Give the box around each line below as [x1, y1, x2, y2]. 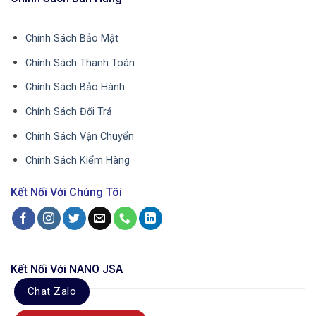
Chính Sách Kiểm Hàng [25, 154, 130, 167]
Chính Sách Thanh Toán [25, 56, 135, 69]
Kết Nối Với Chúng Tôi [11, 186, 122, 200]
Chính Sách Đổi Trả [25, 106, 112, 119]
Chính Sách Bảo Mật [25, 32, 119, 45]
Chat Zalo [28, 285, 77, 298]
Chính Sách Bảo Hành [25, 81, 125, 94]
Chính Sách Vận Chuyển [25, 130, 134, 142]
